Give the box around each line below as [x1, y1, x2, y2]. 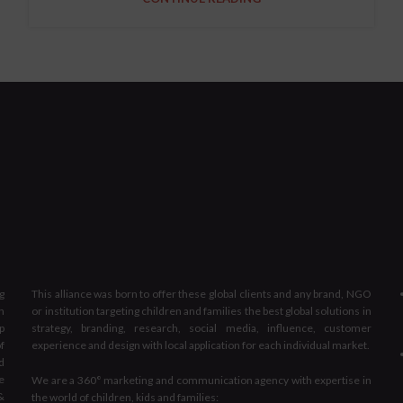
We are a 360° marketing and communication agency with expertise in [31, 372, 372, 387]
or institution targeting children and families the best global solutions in [31, 303, 372, 318]
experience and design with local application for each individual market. [31, 337, 371, 352]
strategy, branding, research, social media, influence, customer [31, 320, 372, 335]
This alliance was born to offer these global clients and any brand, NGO [31, 286, 372, 300]
